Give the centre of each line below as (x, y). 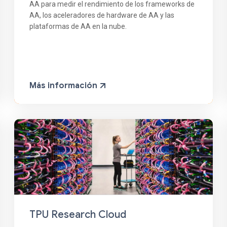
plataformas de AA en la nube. (78, 27)
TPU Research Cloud (78, 215)
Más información (65, 86)
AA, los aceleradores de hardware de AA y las (102, 15)
